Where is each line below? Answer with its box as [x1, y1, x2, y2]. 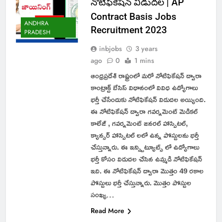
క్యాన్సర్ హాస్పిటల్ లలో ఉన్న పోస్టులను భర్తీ [90, 127, 199, 142]
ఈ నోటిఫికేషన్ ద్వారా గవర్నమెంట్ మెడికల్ [90, 104, 198, 118]
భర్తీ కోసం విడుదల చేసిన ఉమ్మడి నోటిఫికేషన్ [90, 151, 202, 166]
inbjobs [99, 43, 122, 54]
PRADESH [24, 28, 51, 37]
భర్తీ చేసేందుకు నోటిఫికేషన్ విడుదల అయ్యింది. [90, 92, 206, 107]
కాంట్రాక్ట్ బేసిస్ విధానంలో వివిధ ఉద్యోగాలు [90, 80, 198, 95]
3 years [135, 43, 158, 54]
